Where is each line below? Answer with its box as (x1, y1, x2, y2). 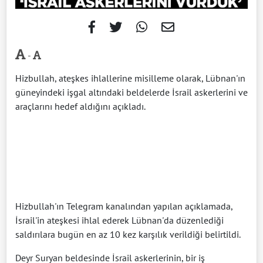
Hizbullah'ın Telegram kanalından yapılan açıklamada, (15, 200, 232, 212)
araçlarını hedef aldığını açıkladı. (15, 100, 146, 112)
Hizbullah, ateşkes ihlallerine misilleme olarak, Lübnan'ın (15, 72, 245, 84)
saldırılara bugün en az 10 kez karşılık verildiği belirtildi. (15, 228, 241, 240)
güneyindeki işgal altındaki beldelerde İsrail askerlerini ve (15, 86, 248, 98)
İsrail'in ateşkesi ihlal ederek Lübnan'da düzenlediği (15, 214, 224, 226)
